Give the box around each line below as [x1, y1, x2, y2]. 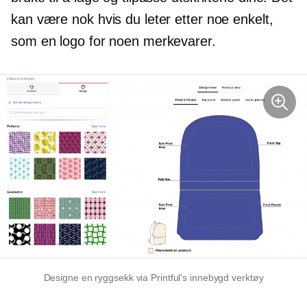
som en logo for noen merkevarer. [11, 34, 216, 49]
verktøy [229, 272, 264, 284]
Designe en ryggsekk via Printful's [43, 272, 191, 284]
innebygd [190, 272, 230, 284]
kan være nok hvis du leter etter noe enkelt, [11, 12, 273, 27]
